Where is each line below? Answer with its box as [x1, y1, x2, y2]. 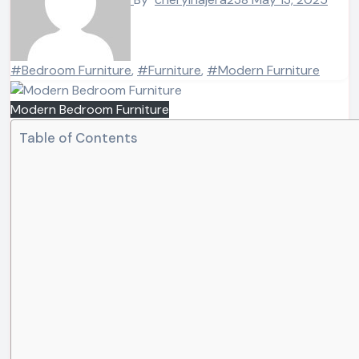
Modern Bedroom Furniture [10, 100, 169, 118]
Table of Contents [19, 128, 138, 147]
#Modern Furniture [207, 62, 320, 79]
